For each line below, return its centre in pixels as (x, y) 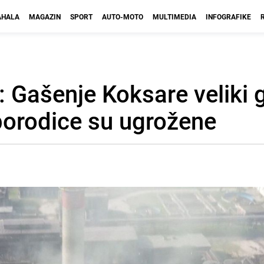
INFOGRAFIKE (228, 16)
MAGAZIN (45, 16)
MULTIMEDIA (174, 16)
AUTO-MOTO (123, 16)
